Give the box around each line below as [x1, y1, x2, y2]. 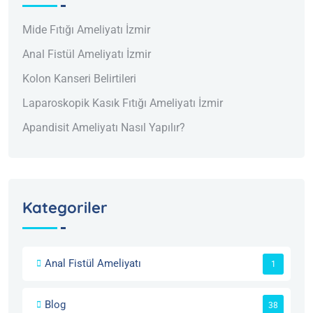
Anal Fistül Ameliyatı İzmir [22, 48, 151, 61]
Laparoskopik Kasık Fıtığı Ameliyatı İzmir [22, 96, 223, 110]
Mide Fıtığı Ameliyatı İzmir [22, 23, 150, 37]
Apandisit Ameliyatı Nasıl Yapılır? [22, 121, 185, 135]
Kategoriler [22, 198, 108, 218]
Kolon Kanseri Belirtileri [22, 72, 136, 86]
